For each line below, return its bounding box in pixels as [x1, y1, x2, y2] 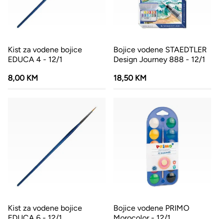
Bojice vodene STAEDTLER [113, 45, 207, 54]
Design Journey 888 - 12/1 [113, 55, 205, 64]
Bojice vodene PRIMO [113, 203, 189, 213]
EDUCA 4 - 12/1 [8, 55, 63, 64]
